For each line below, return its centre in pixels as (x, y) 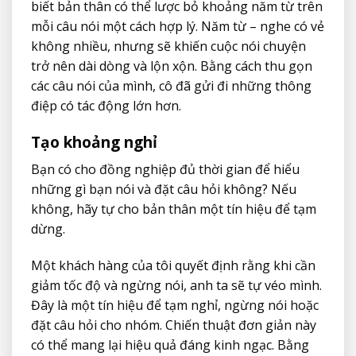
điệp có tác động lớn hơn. (106, 106)
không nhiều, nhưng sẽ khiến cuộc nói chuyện (168, 46)
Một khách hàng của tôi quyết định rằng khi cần (173, 265)
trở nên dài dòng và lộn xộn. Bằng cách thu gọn (172, 66)
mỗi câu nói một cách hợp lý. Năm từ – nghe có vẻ (178, 27)
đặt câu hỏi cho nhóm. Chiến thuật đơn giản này (174, 325)
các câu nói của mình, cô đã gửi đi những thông (171, 86)
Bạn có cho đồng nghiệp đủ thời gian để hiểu (165, 169)
